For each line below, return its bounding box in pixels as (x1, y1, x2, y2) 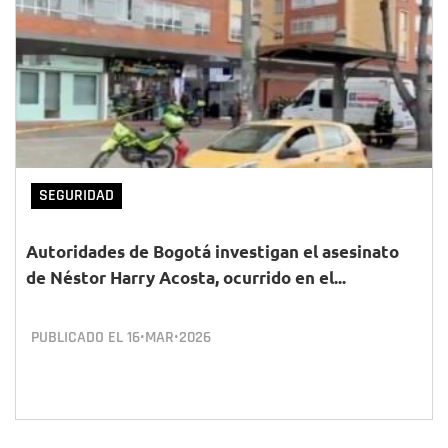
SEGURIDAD (39, 185, 114, 206)
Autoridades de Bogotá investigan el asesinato (26, 241, 399, 262)
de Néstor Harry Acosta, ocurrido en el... (26, 267, 346, 288)
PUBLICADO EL (31, 327, 127, 348)
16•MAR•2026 (127, 327, 211, 348)
